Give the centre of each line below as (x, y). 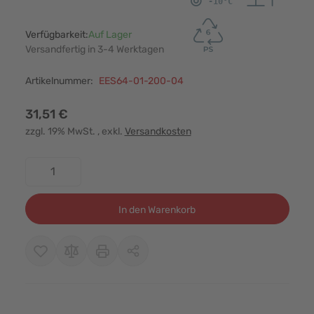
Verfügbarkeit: (56, 34)
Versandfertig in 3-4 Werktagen (94, 49)
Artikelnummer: (59, 81)
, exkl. (111, 131)
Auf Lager (110, 34)
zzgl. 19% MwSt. (61, 131)
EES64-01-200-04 (141, 81)
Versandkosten (158, 131)
